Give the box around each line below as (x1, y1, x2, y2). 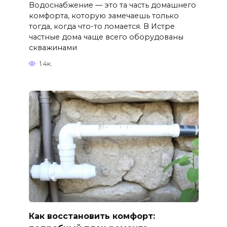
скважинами (28, 43, 77, 52)
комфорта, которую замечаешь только (28, 11, 179, 20)
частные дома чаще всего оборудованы (28, 32, 183, 42)
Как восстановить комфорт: (28, 211, 155, 221)
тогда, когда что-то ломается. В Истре (28, 21, 175, 31)
